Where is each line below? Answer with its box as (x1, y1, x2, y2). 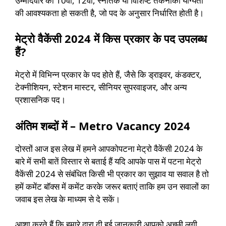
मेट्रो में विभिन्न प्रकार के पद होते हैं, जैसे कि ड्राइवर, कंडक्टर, (15, 69, 202, 81)
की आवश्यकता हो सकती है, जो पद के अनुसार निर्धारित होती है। (15, 7, 204, 19)
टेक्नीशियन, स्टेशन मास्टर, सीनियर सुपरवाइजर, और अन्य (15, 81, 187, 93)
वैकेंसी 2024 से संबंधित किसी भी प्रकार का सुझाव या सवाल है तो (15, 167, 209, 180)
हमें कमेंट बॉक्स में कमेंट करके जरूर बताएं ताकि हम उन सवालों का (15, 180, 209, 192)
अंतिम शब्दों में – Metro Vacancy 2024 (15, 118, 190, 133)
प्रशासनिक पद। (15, 94, 66, 106)
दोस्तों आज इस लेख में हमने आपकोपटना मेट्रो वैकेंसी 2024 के (15, 142, 203, 154)
